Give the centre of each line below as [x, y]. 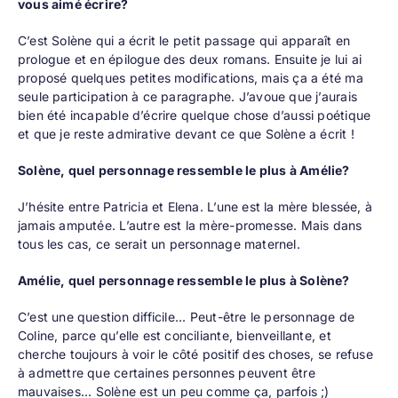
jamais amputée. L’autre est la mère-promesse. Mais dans [190, 226]
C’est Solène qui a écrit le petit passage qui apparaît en [183, 41]
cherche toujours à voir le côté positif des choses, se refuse [195, 354]
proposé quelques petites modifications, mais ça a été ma [190, 78]
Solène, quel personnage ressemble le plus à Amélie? [183, 171]
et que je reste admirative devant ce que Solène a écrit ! [186, 134]
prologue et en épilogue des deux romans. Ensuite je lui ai [190, 60]
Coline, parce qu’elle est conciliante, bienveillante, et [174, 336]
